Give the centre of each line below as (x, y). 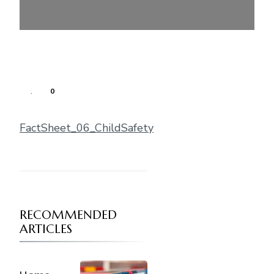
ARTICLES (46, 229)
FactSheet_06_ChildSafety (87, 128)
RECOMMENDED (68, 215)
